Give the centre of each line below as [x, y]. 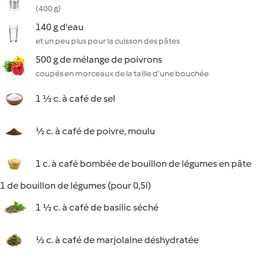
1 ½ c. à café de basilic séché [97, 207]
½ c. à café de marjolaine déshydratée [117, 240]
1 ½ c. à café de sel [75, 98]
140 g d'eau [59, 27]
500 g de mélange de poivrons [99, 59]
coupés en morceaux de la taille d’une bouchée [122, 74]
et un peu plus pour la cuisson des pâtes [108, 41]
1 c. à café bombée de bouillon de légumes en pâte [143, 164]
